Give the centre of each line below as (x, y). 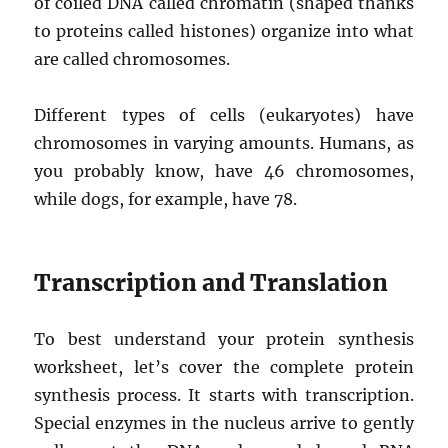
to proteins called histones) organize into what (224, 30)
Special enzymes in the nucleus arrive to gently (224, 422)
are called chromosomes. (132, 58)
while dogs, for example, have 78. (166, 198)
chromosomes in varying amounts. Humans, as (224, 142)
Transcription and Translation (211, 282)
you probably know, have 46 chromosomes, (224, 170)
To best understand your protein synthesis (224, 338)
